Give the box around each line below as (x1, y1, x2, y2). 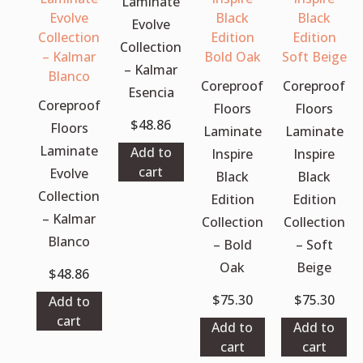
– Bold (212, 235, 252, 254)
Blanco (48, 232, 91, 250)
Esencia (127, 83, 174, 101)
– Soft (295, 235, 333, 254)
